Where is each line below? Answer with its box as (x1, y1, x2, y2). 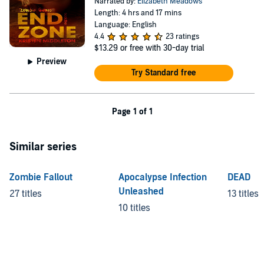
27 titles (9, 188, 42, 200)
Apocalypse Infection (118, 171, 207, 183)
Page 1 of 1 (111, 107, 153, 117)
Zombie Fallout (9, 171, 72, 183)
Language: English (94, 20, 157, 29)
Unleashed (118, 186, 164, 197)
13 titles (227, 188, 259, 200)
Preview (37, 56, 67, 67)
